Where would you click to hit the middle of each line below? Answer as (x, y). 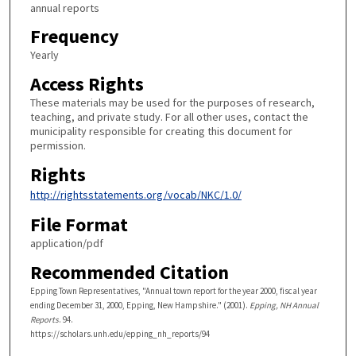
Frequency (74, 37)
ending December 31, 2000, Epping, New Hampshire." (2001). (139, 305)
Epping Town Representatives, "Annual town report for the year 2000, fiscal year (173, 290)
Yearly (44, 55)
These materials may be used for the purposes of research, (172, 102)
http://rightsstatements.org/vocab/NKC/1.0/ (135, 194)
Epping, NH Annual (284, 305)
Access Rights (87, 83)
